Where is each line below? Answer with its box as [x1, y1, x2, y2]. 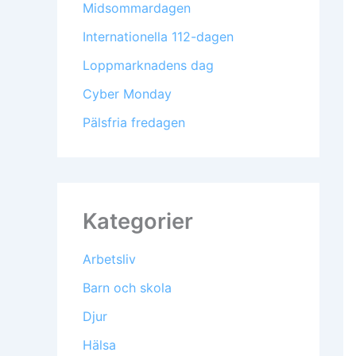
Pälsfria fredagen [83, 114, 185, 131]
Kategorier [83, 208, 193, 235]
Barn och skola [83, 280, 172, 296]
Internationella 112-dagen [83, 29, 234, 45]
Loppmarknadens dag [83, 57, 214, 74]
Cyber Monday [83, 86, 172, 103]
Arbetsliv [83, 251, 136, 268]
